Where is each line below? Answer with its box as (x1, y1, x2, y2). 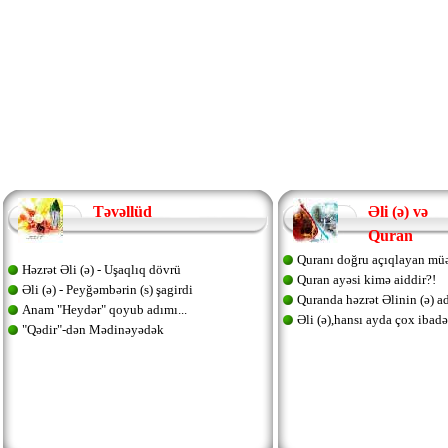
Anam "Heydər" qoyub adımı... (21, 302, 187, 317)
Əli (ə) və (367, 203, 428, 220)
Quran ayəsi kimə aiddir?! (296, 272, 436, 287)
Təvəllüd (92, 203, 152, 220)
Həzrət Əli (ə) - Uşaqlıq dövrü (21, 262, 181, 277)
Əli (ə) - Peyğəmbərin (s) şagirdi (21, 282, 193, 297)
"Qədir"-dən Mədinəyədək (21, 322, 164, 337)
